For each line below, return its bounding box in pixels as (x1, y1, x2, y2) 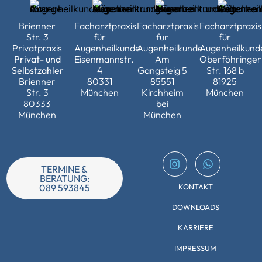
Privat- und (13, 53, 61, 65)
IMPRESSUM (174, 243, 217, 253)
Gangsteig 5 (137, 64, 187, 77)
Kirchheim (141, 87, 184, 99)
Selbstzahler (12, 64, 64, 77)
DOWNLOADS (171, 202, 219, 212)
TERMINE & (41, 163, 88, 175)
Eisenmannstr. (74, 53, 134, 65)
